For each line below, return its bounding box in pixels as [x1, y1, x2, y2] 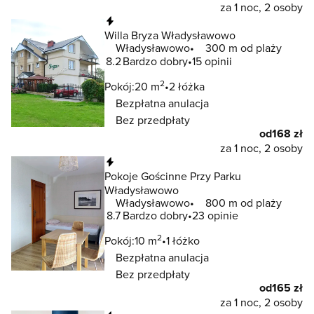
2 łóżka [169, 78, 205, 94]
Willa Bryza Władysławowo [104, 27, 235, 43]
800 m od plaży [205, 194, 282, 210]
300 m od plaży [205, 40, 282, 56]
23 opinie [192, 207, 238, 223]
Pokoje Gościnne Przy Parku [104, 168, 241, 184]
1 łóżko [166, 232, 200, 248]
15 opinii [192, 53, 232, 69]
